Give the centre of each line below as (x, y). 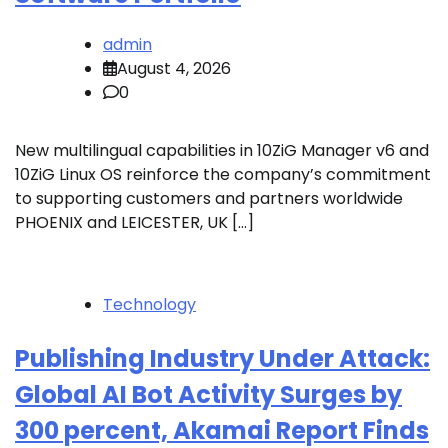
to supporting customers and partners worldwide (209, 199)
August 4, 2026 (174, 69)
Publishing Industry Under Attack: (222, 359)
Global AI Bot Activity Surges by (208, 395)
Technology (149, 305)
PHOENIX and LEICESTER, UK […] (134, 223)
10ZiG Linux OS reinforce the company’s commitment (223, 175)
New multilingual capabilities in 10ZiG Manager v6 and (222, 151)
